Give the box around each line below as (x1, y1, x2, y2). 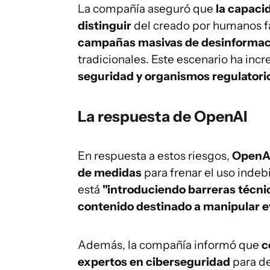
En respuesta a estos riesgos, (78, 149, 232, 163)
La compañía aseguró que (78, 2, 216, 16)
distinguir (78, 19, 131, 33)
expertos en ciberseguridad (78, 255, 230, 269)
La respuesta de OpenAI (78, 107, 247, 125)
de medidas (78, 166, 142, 180)
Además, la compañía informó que (78, 238, 262, 252)
